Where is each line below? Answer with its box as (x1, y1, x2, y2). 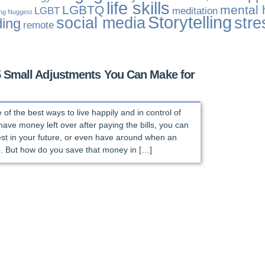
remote (23, 20, 54, 31)
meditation (172, 5, 218, 17)
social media (56, 14, 146, 32)
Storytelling (148, 12, 232, 32)
